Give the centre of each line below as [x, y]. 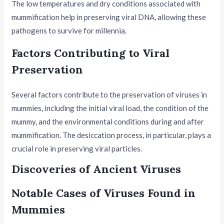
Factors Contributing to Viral [91, 53]
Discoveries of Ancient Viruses [96, 169]
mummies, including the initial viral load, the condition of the [110, 108]
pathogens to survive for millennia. [69, 30]
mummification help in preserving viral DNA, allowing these [109, 17]
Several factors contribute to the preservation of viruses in [109, 94]
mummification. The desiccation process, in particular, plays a [111, 135]
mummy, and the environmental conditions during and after [108, 121]
